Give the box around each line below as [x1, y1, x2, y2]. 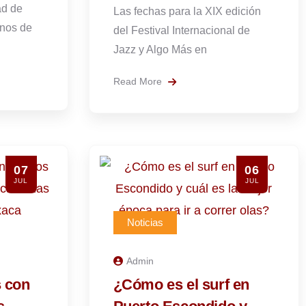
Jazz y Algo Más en [113, 44, 207, 55]
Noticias [126, 217, 163, 228]
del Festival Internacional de [113, 25, 250, 36]
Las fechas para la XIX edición [113, 5, 261, 17]
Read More [113, 76, 165, 87]
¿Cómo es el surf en [113, 276, 249, 293]
